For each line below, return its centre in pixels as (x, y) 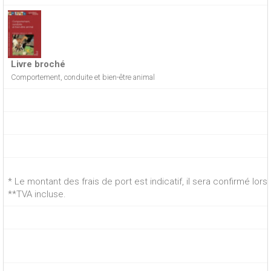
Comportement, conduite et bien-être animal (83, 77)
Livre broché (38, 64)
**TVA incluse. (37, 194)
